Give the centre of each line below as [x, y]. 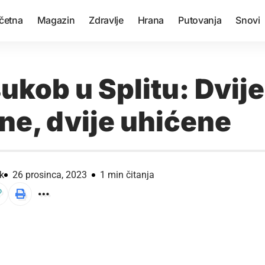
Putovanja [200, 20]
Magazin [56, 20]
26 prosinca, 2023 [50, 174]
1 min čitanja [127, 174]
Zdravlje [106, 20]
